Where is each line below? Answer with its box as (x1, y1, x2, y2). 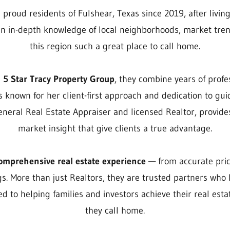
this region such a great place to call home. (30, 41, 200, 52)
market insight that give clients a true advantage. (18, 123, 212, 134)
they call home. (85, 205, 145, 216)
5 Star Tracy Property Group (3, 73, 114, 85)
